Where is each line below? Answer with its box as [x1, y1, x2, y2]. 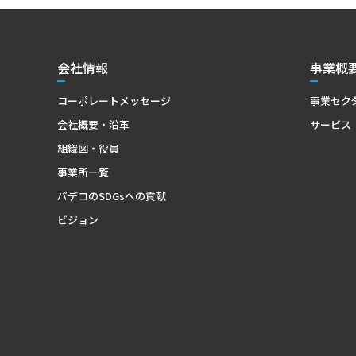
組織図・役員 [57, 140, 119, 156]
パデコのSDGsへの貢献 [57, 188, 166, 203]
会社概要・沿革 [57, 116, 130, 132]
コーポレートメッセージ [57, 92, 171, 108]
